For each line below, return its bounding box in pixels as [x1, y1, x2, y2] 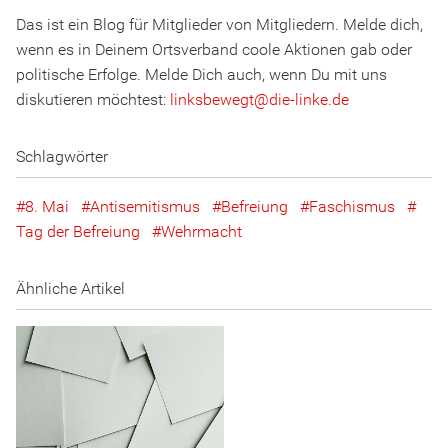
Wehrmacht [161, 222, 242, 242]
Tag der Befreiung [16, 222, 140, 242]
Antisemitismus [90, 197, 200, 217]
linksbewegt [170, 90, 254, 110]
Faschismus [309, 197, 395, 217]
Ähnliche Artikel [16, 279, 125, 299]
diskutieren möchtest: [16, 90, 170, 110]
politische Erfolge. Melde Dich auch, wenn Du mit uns [16, 65, 387, 85]
